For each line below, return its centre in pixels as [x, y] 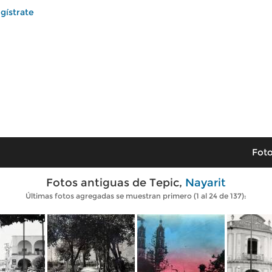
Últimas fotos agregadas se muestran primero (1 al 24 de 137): [136, 196]
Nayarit [206, 183]
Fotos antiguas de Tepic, [116, 183]
